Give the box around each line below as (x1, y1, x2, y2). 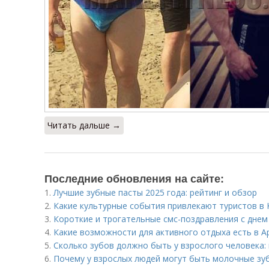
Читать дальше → (47, 119, 121, 131)
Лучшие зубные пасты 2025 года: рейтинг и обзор (53, 187, 257, 198)
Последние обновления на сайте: (44, 171, 224, 186)
